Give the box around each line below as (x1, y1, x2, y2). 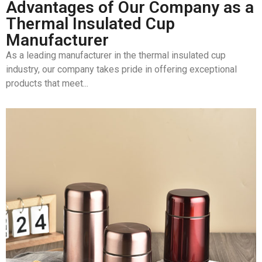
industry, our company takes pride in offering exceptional (6, 64, 237, 75)
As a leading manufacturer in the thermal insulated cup (6, 50, 226, 61)
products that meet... (6, 78, 88, 89)
